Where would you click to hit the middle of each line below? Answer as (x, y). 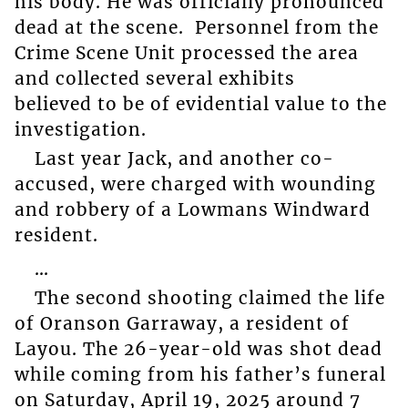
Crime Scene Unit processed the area (186, 52)
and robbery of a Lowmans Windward (192, 210)
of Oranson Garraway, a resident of (182, 324)
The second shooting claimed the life (209, 298)
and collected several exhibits (154, 78)
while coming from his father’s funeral (200, 375)
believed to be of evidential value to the (200, 103)
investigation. (80, 129)
